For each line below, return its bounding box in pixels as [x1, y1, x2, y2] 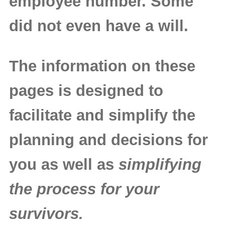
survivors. [9, 204, 83, 222]
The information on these [9, 57, 195, 75]
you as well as [9, 155, 119, 173]
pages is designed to [9, 81, 163, 99]
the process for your [9, 180, 159, 198]
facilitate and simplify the [9, 106, 195, 124]
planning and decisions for [9, 131, 208, 149]
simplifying [118, 155, 201, 173]
